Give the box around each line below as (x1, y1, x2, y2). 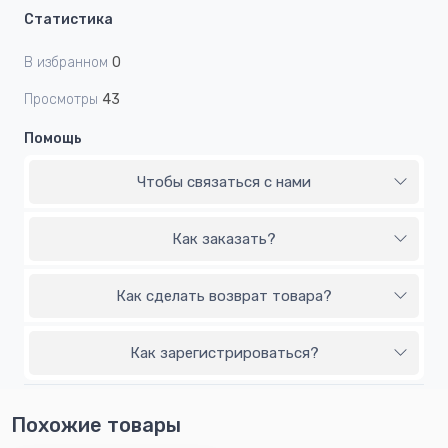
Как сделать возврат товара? (116, 287, 332, 306)
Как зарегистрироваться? (129, 344, 319, 363)
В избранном (24, 54, 108, 72)
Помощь (24, 130, 82, 148)
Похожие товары (11, 413, 181, 438)
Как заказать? (172, 230, 276, 249)
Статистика (24, 11, 113, 29)
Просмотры (24, 91, 98, 109)
